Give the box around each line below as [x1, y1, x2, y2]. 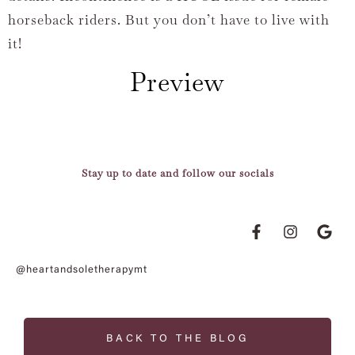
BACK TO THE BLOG [105, 334, 250, 345]
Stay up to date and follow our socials [81, 166, 274, 180]
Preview [130, 65, 225, 98]
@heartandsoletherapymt [16, 265, 147, 276]
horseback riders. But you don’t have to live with [8, 11, 330, 29]
